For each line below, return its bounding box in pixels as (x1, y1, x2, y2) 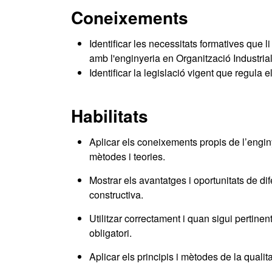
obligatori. (89, 226, 132, 240)
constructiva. (89, 188, 143, 202)
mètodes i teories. (89, 149, 165, 163)
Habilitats (71, 103, 148, 128)
